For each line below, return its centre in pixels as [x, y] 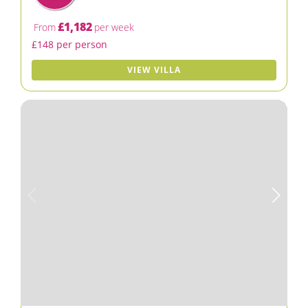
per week [114, 27]
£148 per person [69, 44]
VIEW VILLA [154, 70]
